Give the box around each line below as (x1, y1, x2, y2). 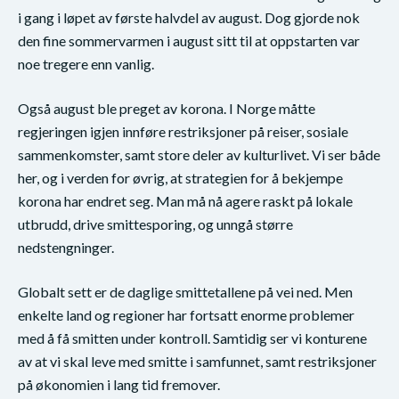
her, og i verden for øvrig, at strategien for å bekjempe (18, 168, 343, 186)
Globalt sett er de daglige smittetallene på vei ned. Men (18, 282, 353, 300)
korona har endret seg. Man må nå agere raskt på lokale (18, 191, 353, 209)
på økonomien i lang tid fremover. (18, 375, 220, 393)
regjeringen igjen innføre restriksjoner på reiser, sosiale (18, 122, 348, 140)
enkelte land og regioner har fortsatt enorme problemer (18, 305, 354, 323)
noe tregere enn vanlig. (18, 54, 154, 72)
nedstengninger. (18, 238, 114, 256)
